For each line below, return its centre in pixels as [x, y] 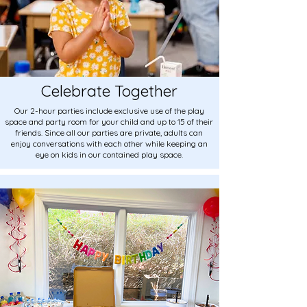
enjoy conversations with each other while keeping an [109, 143]
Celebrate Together [109, 90]
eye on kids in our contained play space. [109, 154]
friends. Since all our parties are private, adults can [109, 132]
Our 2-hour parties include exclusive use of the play [109, 110]
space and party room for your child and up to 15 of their [109, 121]
